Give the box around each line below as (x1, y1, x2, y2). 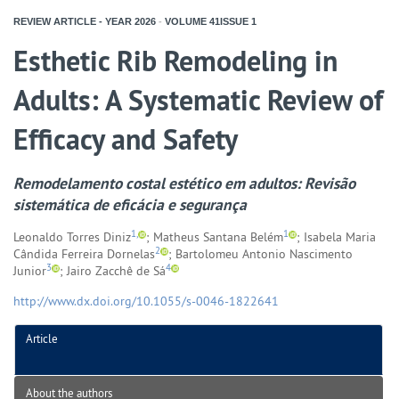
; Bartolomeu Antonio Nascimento (168, 245, 353, 262)
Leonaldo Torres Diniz (13, 228, 131, 245)
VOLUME (162, 15, 207, 27)
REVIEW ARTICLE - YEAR (13, 15, 132, 27)
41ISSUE (209, 15, 248, 27)
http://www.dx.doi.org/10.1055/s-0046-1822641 (13, 292, 279, 309)
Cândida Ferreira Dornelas (13, 245, 155, 262)
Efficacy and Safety (13, 120, 238, 158)
